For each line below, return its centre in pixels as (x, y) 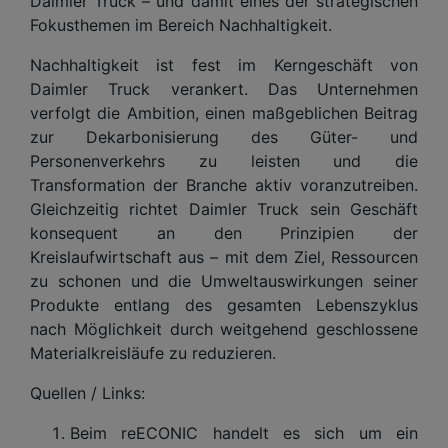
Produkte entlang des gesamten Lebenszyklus (224, 304)
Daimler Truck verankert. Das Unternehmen (224, 88)
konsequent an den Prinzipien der (224, 232)
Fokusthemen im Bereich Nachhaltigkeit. (181, 24)
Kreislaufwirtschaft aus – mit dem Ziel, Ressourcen (224, 256)
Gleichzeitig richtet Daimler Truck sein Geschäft (224, 208)
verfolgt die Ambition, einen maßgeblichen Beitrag (224, 112)
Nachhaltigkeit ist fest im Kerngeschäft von (224, 64)
